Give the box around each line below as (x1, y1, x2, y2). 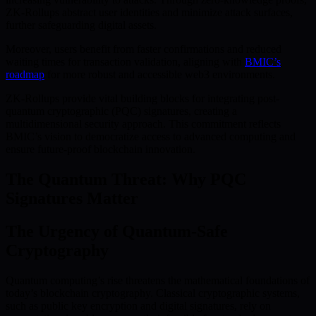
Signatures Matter (6, 189, 138, 208)
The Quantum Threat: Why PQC (6, 170, 246, 189)
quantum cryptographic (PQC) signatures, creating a (6, 105, 237, 118)
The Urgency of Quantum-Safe (6, 222, 228, 241)
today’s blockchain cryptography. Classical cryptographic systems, (6, 287, 300, 300)
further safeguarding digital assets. (6, 19, 157, 32)
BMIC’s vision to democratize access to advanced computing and (6, 130, 296, 143)
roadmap (6, 68, 44, 81)
